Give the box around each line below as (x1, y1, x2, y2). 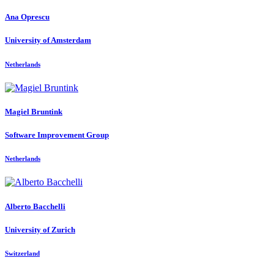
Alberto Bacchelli (5, 201, 65, 211)
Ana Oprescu (5, 12, 50, 22)
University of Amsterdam (5, 35, 91, 45)
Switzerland (5, 249, 40, 257)
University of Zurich (5, 224, 75, 234)
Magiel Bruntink (5, 106, 62, 116)
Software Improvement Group (5, 130, 109, 140)
